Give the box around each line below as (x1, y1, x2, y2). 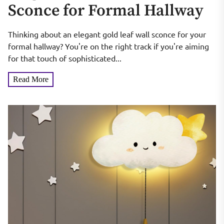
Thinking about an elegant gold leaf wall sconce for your (8, 29, 206, 39)
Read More (13, 75, 48, 84)
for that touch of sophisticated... (8, 53, 121, 63)
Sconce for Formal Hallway (8, 1, 203, 21)
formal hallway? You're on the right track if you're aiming (8, 41, 209, 51)
